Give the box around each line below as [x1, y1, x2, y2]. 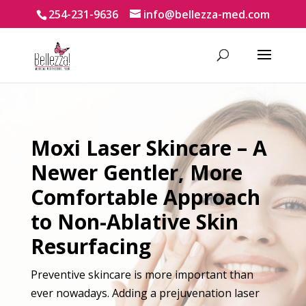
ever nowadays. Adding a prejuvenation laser [30, 286, 260, 301]
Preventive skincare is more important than [30, 267, 253, 282]
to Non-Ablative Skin [30, 208, 238, 236]
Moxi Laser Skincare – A [30, 134, 267, 162]
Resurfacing [30, 232, 151, 260]
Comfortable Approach [30, 183, 260, 211]
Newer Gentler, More [30, 158, 242, 186]
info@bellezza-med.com [143, 7, 270, 22]
